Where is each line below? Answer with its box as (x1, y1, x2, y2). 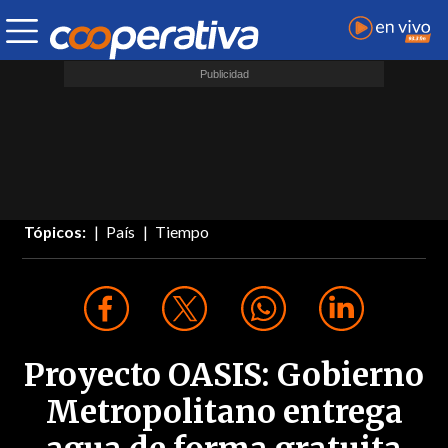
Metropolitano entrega (45, 392, 403, 433)
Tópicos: (24, 223, 87, 242)
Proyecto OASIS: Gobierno (24, 355, 424, 396)
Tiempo (155, 223, 210, 242)
